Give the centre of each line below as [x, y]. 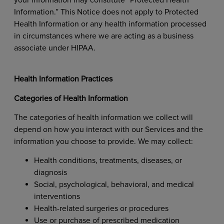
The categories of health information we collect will [103, 118]
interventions [58, 197]
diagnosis [51, 173]
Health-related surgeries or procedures [102, 209]
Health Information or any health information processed [110, 24]
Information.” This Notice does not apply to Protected [106, 12]
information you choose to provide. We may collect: [104, 142]
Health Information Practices [64, 79]
